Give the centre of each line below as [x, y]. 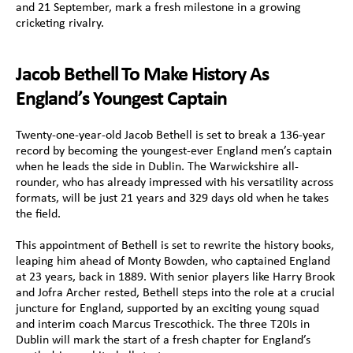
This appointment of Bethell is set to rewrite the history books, [175, 246]
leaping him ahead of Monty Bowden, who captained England [173, 262]
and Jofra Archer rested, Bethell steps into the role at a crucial [175, 293]
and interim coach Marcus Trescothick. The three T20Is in [163, 325]
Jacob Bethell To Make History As [142, 75]
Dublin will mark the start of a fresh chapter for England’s [163, 340]
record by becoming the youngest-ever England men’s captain [174, 151]
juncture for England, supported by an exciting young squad [167, 309]
